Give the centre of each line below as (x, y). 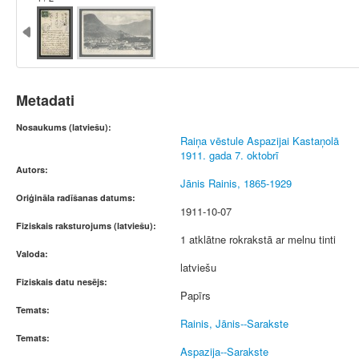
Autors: (32, 169)
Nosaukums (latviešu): (64, 127)
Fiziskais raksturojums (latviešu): (86, 226)
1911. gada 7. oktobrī (230, 155)
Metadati (45, 100)
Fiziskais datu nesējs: (62, 282)
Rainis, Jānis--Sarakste (234, 323)
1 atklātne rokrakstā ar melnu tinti (258, 239)
